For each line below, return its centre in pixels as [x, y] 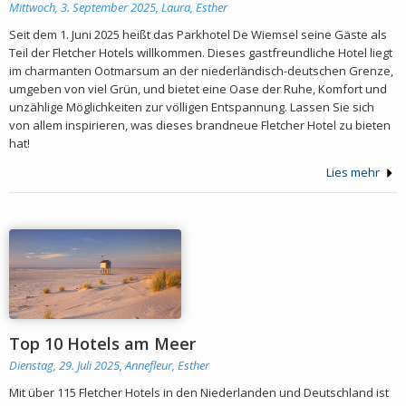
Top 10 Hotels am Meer [102, 343]
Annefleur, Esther [167, 365]
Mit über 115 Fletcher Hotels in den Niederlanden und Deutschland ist [199, 392]
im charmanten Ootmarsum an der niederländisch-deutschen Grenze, [201, 70]
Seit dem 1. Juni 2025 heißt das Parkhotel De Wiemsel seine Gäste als [198, 34]
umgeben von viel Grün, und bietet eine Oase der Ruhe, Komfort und [198, 88]
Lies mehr [354, 172]
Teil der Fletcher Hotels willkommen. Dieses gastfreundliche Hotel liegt [201, 52]
